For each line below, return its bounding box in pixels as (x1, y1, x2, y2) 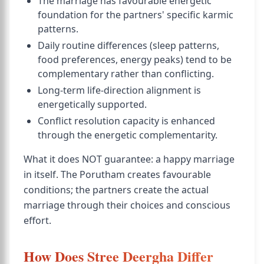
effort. (24, 214, 51, 227)
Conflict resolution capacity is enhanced (38, 114, 215, 127)
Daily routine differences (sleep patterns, (38, 39, 219, 52)
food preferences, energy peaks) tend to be (38, 53, 232, 66)
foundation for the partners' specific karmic (38, 8, 233, 21)
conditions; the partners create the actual (24, 183, 209, 196)
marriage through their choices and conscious (24, 199, 230, 212)
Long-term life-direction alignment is (38, 84, 201, 97)
